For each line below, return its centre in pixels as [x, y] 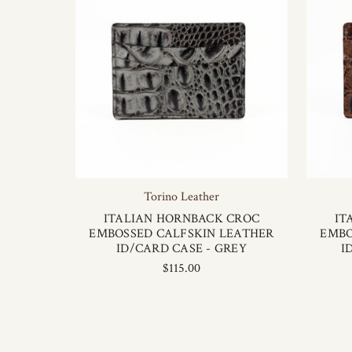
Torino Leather [181, 197]
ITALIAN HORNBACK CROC [181, 219]
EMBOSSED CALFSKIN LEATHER [181, 234]
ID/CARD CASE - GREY [181, 249]
